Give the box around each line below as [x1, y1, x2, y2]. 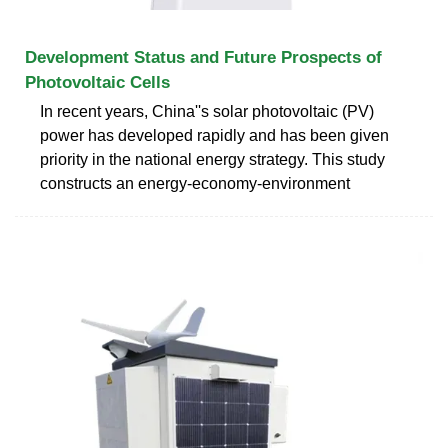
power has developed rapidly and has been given [40, 126, 389, 144]
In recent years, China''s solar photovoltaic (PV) [40, 102, 374, 120]
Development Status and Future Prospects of [25, 47, 382, 67]
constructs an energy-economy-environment [40, 174, 350, 192]
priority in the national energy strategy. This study [40, 150, 385, 168]
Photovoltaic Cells [25, 72, 170, 92]
